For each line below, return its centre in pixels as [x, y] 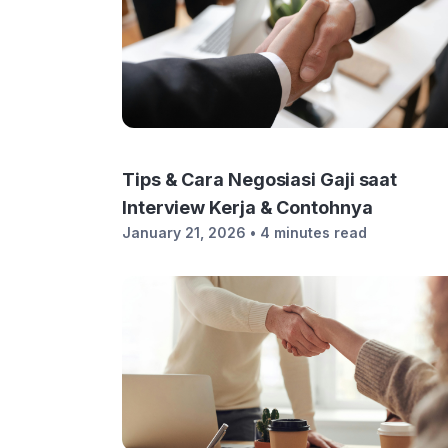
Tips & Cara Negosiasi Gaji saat [260, 179]
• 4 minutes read [308, 232]
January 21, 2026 [184, 232]
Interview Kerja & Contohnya [247, 207]
